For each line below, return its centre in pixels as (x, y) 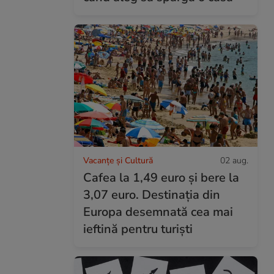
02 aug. (234, 160)
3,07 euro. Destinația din (152, 194)
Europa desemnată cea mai (158, 212)
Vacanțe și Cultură (118, 160)
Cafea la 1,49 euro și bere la (161, 177)
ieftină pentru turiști (138, 229)
